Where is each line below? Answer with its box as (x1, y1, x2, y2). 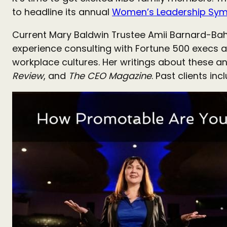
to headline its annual (12, 6, 112, 19)
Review (12, 69, 44, 82)
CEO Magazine (87, 69, 152, 82)
